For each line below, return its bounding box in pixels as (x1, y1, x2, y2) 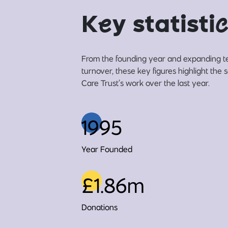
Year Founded (81, 144, 132, 154)
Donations (81, 202, 118, 212)
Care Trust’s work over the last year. (81, 78, 210, 88)
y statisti (112, 16, 215, 36)
